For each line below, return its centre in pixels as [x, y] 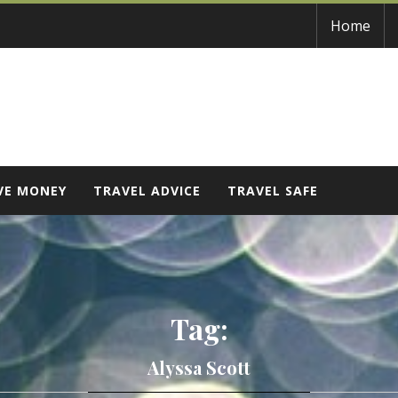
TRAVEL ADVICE [147, 191]
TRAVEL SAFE [273, 191]
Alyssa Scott [199, 367]
